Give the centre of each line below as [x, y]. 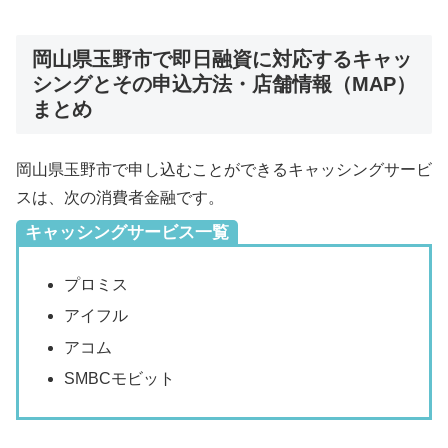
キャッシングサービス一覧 [127, 233]
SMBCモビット [120, 378]
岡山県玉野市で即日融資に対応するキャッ [222, 58]
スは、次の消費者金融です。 [120, 198]
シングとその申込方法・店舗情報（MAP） [224, 83]
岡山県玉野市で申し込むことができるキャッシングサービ [224, 170]
